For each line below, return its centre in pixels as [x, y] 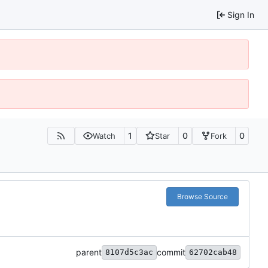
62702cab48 [213, 252]
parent [89, 252]
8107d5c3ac [129, 252]
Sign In [241, 14]
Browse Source [202, 196]
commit [171, 252]
